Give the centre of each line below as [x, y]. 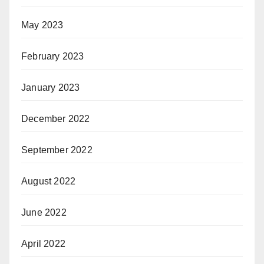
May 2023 [42, 25]
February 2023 [53, 56]
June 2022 [44, 212]
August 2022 [49, 181]
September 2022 [57, 150]
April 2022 [43, 243]
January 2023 [51, 87]
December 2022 [56, 118]
